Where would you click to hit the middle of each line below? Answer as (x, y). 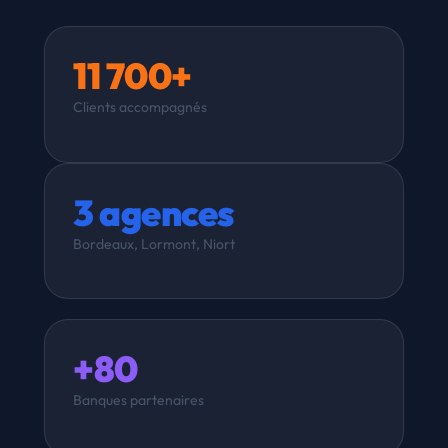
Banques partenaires (138, 400)
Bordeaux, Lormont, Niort (154, 243)
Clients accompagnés (140, 107)
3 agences (153, 212)
